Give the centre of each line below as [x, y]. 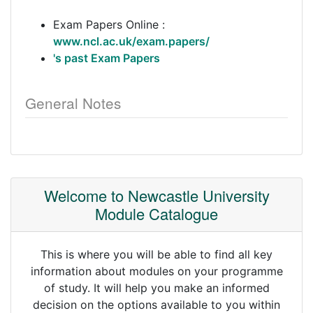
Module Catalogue [156, 213]
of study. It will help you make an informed [156, 288]
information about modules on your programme [156, 271]
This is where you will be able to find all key [156, 254]
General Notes [73, 103]
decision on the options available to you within [156, 305]
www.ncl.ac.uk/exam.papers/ [131, 41]
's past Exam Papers [107, 58]
